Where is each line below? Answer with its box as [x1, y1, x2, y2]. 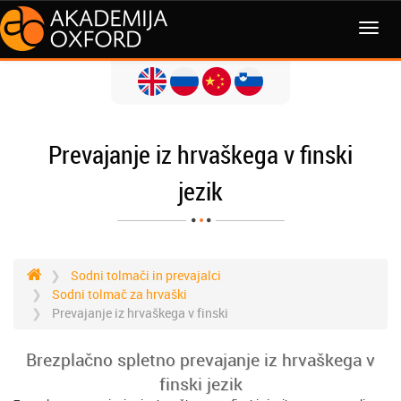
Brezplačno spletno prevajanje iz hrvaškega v [26, 348, 375, 371]
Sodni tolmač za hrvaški [52, 286, 187, 303]
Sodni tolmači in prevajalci [71, 267, 221, 284]
